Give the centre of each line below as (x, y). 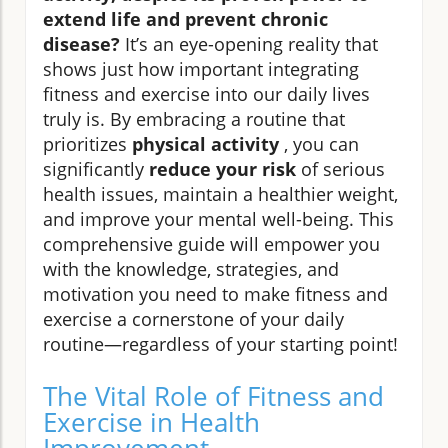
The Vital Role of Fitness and (213, 396)
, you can (319, 144)
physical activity (205, 144)
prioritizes (87, 144)
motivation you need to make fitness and (215, 294)
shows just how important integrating (201, 69)
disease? (81, 44)
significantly (96, 169)
